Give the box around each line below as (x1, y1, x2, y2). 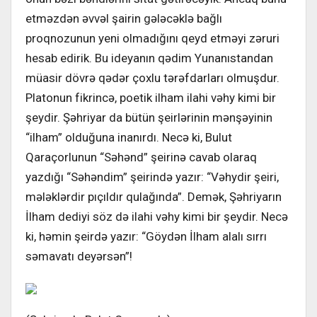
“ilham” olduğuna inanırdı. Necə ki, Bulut (25, 129, 232, 144)
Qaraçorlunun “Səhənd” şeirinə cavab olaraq (25, 149, 257, 164)
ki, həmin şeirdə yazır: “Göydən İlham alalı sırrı (25, 229, 267, 243)
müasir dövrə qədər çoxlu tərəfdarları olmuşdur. (25, 70, 279, 85)
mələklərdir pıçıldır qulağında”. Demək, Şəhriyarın (25, 189, 282, 204)
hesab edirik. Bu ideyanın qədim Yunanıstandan (25, 50, 273, 65)
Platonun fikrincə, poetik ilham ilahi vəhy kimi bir (25, 90, 276, 105)
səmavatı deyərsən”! (25, 248, 132, 263)
